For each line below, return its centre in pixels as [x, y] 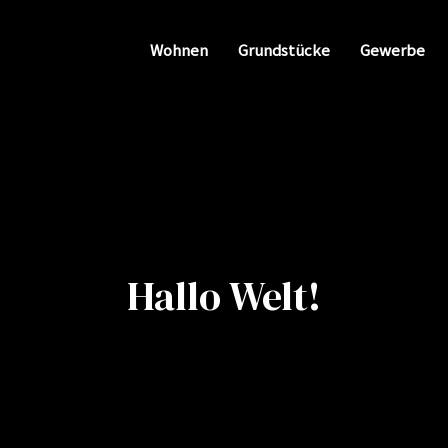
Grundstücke [283, 49]
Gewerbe [392, 49]
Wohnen [178, 49]
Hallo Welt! [224, 296]
